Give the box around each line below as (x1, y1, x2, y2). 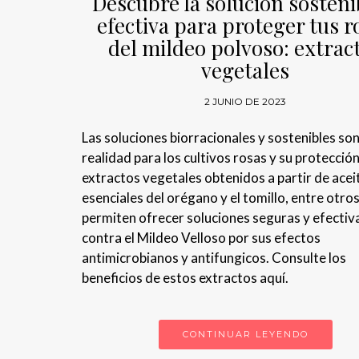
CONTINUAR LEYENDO (182, 329, 309, 341)
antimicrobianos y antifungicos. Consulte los (82, 249, 346, 267)
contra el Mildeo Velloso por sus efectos (82, 229, 321, 247)
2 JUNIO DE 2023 (204, 95, 287, 108)
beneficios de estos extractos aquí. (82, 269, 288, 287)
